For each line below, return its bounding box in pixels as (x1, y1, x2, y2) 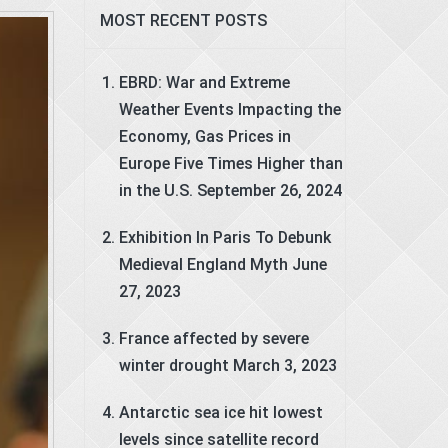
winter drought (118, 355, 229, 375)
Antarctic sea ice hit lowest (118, 402, 323, 422)
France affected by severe (118, 328, 309, 348)
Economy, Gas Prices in (118, 126, 291, 146)
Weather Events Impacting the (118, 99, 341, 119)
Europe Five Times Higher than (118, 153, 343, 173)
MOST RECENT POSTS (99, 10, 267, 30)
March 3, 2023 (232, 355, 337, 375)
